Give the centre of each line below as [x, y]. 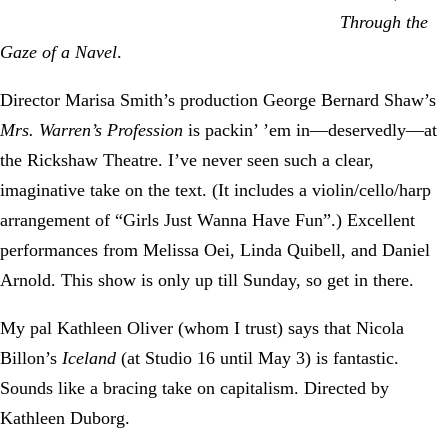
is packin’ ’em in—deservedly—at [310, 130]
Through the [384, 22]
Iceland [89, 358]
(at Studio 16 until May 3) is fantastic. [257, 358]
